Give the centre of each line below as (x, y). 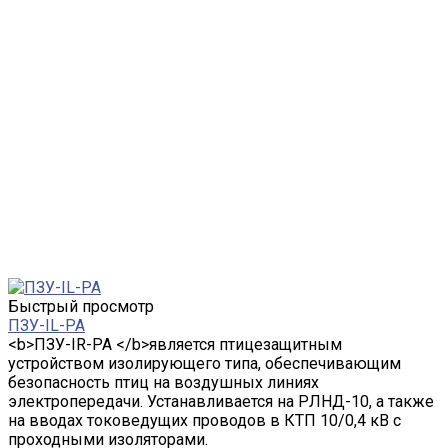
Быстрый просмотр (81, 306)
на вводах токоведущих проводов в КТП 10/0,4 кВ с (204, 420)
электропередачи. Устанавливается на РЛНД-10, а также (221, 401)
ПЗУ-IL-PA (46, 325)
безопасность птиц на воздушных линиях (163, 382)
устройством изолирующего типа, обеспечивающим (204, 363)
